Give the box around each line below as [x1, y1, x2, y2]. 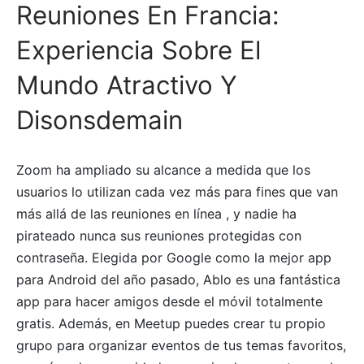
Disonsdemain [16, 105, 183, 136]
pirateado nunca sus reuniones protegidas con [16, 227, 301, 245]
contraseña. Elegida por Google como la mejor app [16, 249, 331, 266]
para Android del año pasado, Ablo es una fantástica [16, 271, 340, 288]
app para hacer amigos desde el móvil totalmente [16, 293, 323, 310]
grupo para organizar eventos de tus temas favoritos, [16, 337, 346, 354]
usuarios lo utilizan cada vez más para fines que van [16, 184, 338, 201]
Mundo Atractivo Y [16, 70, 237, 102]
